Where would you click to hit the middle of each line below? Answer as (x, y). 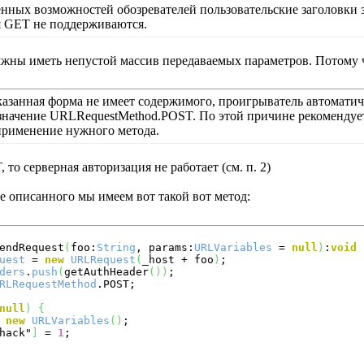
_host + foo (178, 260)
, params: (165, 247)
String (116, 247)
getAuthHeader (106, 272)
